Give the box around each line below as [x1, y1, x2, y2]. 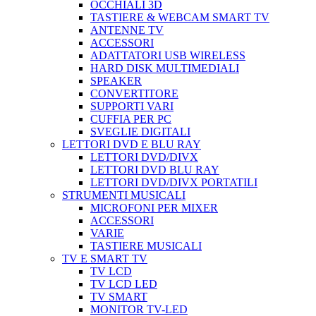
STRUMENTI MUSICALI [62, 189, 186, 201]
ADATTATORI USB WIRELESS [90, 49, 245, 61]
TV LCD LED [90, 278, 157, 290]
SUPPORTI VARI [90, 100, 174, 112]
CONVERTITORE [90, 87, 178, 99]
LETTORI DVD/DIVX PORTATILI [90, 176, 257, 188]
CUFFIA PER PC [90, 113, 171, 125]
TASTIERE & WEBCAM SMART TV [90, 11, 269, 23]
